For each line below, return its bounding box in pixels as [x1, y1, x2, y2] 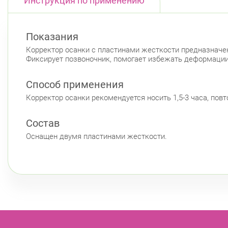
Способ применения [26, 78, 124, 91]
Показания [26, 30, 78, 43]
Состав [26, 117, 60, 129]
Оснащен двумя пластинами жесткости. [26, 131, 167, 141]
